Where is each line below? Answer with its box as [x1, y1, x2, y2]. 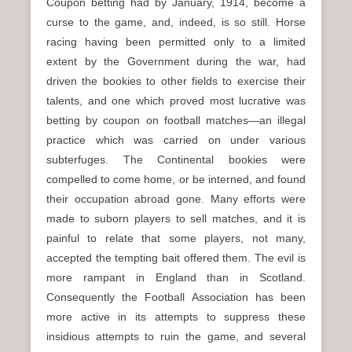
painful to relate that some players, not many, [46, 232, 306, 244]
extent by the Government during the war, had [46, 55, 306, 68]
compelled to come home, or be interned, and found [46, 173, 306, 185]
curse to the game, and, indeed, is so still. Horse [46, 16, 306, 28]
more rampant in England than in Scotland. [46, 271, 306, 284]
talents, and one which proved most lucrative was [46, 94, 306, 107]
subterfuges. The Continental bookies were [46, 153, 306, 166]
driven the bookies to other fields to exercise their [46, 75, 306, 87]
